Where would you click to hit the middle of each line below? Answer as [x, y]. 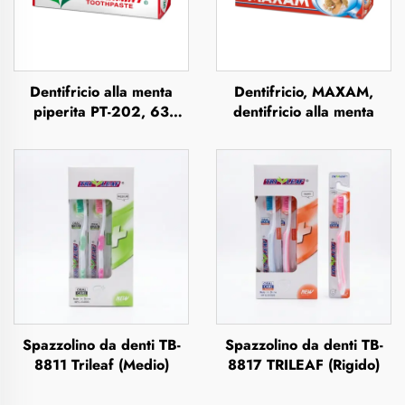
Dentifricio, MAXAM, [304, 92]
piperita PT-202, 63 [101, 112]
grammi [101, 132]
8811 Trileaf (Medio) [101, 365]
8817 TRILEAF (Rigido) [304, 365]
